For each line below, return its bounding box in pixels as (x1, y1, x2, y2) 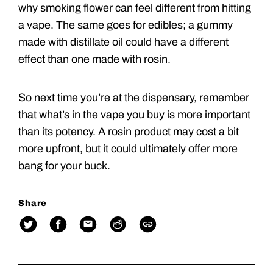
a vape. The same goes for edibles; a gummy (18, 18, 233, 31)
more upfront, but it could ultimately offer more (18, 142, 238, 155)
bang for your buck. (18, 159, 110, 172)
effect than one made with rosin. (18, 52, 171, 65)
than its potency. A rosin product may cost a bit (18, 125, 239, 138)
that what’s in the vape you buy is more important (18, 108, 250, 121)
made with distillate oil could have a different (18, 35, 229, 48)
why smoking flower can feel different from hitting (18, 1, 251, 14)
